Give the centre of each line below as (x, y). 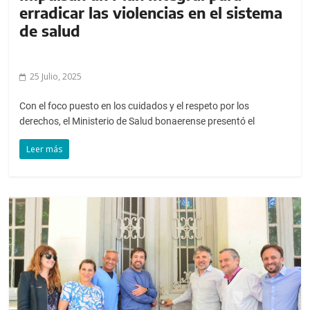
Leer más (45, 149)
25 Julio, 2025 (56, 77)
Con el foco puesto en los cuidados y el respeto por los (135, 106)
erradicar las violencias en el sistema (151, 13)
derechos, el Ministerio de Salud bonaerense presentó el (137, 121)
